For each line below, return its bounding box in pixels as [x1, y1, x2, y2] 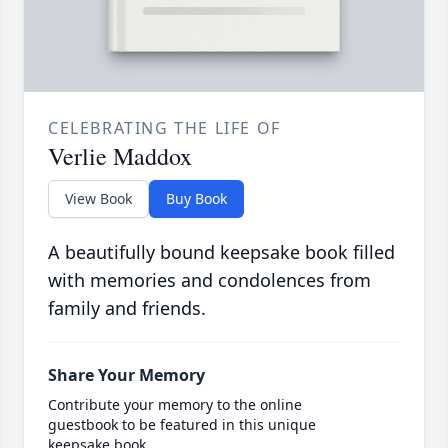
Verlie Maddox [48, 140, 192, 173]
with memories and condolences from [48, 268, 371, 293]
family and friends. [48, 296, 206, 321]
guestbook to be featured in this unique [48, 415, 316, 435]
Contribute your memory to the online [48, 395, 302, 415]
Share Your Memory [48, 364, 205, 387]
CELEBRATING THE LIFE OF [48, 117, 281, 140]
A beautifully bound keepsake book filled [48, 240, 395, 265]
